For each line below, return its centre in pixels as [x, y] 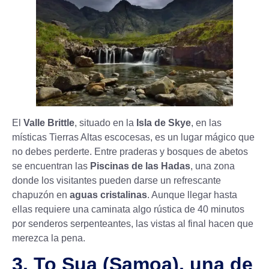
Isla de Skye [164, 123]
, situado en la [105, 123]
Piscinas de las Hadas [140, 166]
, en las [206, 123]
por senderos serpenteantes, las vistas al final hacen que [133, 224]
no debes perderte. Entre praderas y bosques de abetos [130, 152]
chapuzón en [41, 195]
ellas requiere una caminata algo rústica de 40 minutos [128, 210]
